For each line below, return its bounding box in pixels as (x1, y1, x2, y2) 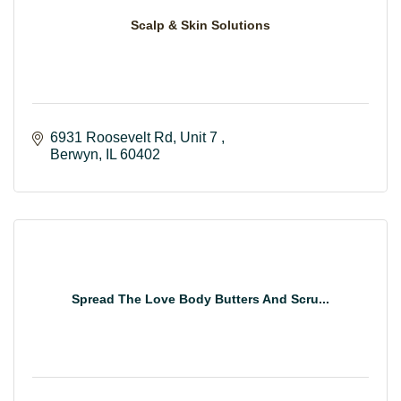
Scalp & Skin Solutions (131, 17, 270, 32)
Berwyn (50, 146, 98, 162)
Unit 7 (180, 129, 221, 145)
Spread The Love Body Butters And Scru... (72, 291, 329, 306)
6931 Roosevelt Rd (50, 129, 173, 145)
